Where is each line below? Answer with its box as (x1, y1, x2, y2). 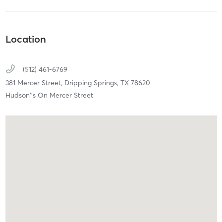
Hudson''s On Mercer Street (5, 90, 93, 100)
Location (5, 32, 46, 45)
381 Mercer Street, (5, 78, 64, 87)
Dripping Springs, (64, 78, 120, 87)
